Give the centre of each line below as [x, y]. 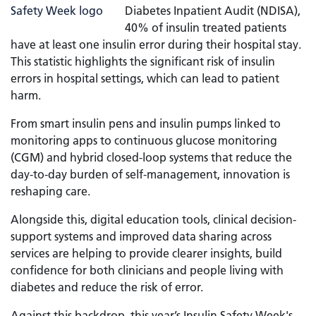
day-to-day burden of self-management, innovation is [150, 174]
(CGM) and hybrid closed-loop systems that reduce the [151, 157]
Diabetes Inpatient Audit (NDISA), [213, 11]
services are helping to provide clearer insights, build [146, 253]
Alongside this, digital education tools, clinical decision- [153, 219]
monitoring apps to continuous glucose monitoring [144, 140]
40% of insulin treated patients [206, 28]
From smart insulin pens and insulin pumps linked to [146, 123]
